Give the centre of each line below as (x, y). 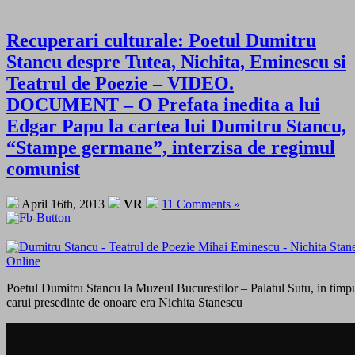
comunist (43, 168)
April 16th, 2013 (63, 204)
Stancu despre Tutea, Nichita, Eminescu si (176, 61)
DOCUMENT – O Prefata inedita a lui (163, 104)
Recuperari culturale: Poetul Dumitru (161, 40)
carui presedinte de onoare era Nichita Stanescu (124, 302)
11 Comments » (201, 204)
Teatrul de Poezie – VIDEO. (120, 83)
